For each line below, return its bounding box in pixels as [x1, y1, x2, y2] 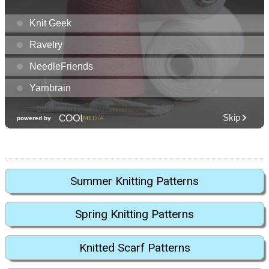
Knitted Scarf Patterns [79, 240, 190, 255]
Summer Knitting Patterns [70, 174, 199, 188]
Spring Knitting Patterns [75, 207, 194, 222]
